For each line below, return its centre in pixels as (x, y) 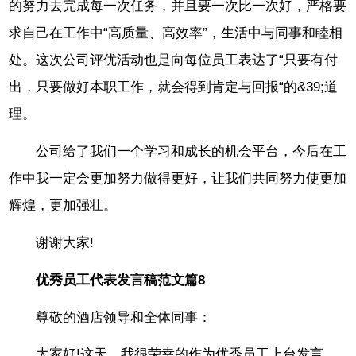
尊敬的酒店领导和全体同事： (124, 317)
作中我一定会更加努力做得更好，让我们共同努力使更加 (178, 179)
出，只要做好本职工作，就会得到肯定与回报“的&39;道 (174, 87)
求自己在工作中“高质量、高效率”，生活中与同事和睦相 (176, 33)
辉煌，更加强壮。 (63, 206)
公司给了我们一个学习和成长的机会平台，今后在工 (192, 152)
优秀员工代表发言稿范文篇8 (121, 280)
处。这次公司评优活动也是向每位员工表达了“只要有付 (174, 60)
